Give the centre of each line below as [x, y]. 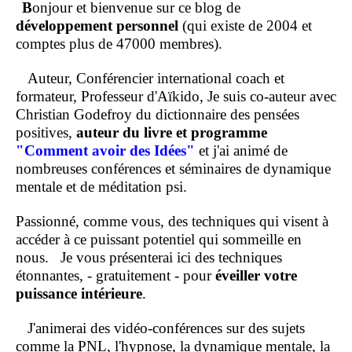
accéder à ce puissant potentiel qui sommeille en [159, 240]
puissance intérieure [79, 294]
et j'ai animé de [241, 151]
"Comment [52, 151]
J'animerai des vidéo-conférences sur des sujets [160, 328]
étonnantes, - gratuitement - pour [115, 276]
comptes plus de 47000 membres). [119, 44]
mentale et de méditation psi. [101, 187]
